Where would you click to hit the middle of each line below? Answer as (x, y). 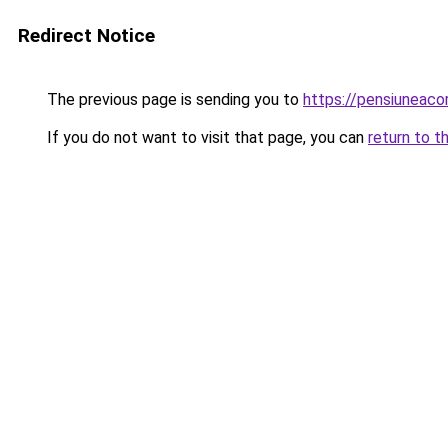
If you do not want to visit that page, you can (205, 137)
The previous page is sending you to (173, 99)
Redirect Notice (86, 35)
